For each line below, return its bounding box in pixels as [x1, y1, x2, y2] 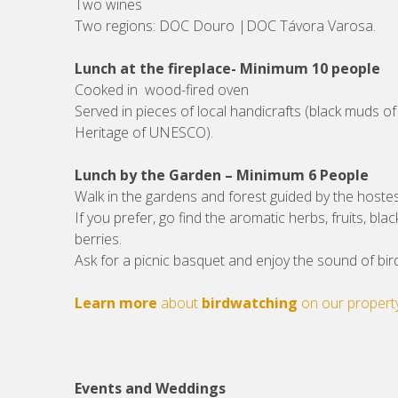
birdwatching [202, 293, 298, 313]
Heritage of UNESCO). [75, 123, 213, 142]
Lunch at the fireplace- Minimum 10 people [75, 59, 380, 78]
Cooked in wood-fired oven [75, 80, 249, 99]
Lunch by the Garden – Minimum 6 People [75, 165, 369, 185]
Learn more [75, 293, 157, 313]
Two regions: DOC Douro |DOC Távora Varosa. [75, 16, 376, 36]
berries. [75, 229, 122, 249]
